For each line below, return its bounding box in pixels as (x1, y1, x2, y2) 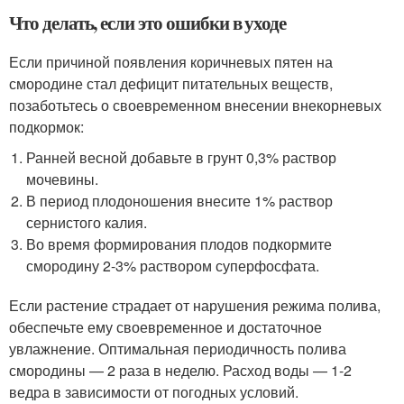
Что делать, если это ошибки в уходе (9, 9, 287, 37)
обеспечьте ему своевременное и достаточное (9, 317, 322, 338)
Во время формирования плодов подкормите (26, 234, 333, 255)
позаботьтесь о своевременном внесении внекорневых (9, 95, 381, 116)
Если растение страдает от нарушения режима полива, (9, 295, 381, 317)
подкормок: (9, 116, 84, 138)
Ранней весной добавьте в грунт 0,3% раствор (26, 147, 337, 169)
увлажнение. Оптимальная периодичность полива (9, 338, 346, 360)
